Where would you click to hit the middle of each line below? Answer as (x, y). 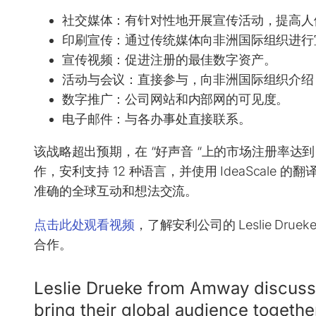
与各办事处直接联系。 (188, 119)
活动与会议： (100, 79)
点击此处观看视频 (84, 224)
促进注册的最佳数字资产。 (201, 59)
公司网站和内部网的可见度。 (207, 99)
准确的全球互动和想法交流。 (116, 190)
